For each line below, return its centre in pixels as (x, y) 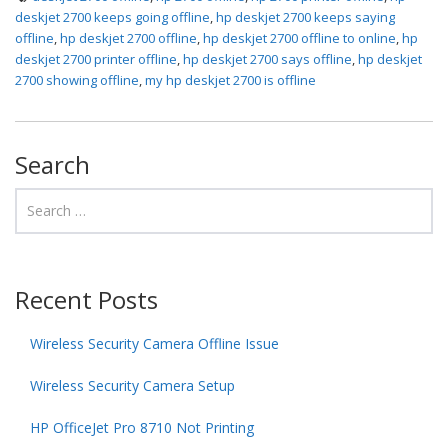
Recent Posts (86, 299)
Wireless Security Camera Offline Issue (154, 343)
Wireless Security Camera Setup (132, 385)
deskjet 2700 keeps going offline (112, 16)
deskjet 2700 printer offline (96, 58)
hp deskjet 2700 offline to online (299, 37)
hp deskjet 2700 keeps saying (305, 16)
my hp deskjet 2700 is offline (230, 79)
